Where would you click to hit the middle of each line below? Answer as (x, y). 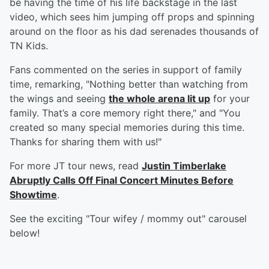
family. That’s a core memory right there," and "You (125, 113)
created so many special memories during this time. (127, 128)
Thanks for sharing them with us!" (86, 142)
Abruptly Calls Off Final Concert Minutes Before (122, 180)
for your (230, 99)
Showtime (33, 195)
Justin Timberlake (184, 166)
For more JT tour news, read (76, 166)
